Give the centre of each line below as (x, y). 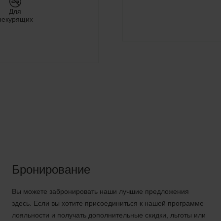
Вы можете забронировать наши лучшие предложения (100, 191)
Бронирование (51, 169)
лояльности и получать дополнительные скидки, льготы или (109, 215)
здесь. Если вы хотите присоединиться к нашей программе (108, 203)
